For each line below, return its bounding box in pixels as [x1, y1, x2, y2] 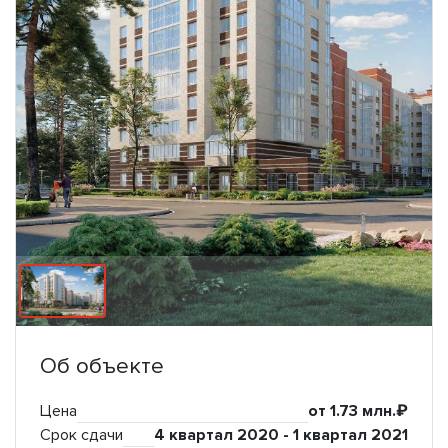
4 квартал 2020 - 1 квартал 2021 [154, 425, 408, 446]
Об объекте [40, 352, 164, 381]
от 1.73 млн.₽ [308, 401, 408, 422]
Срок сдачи [40, 425, 123, 446]
